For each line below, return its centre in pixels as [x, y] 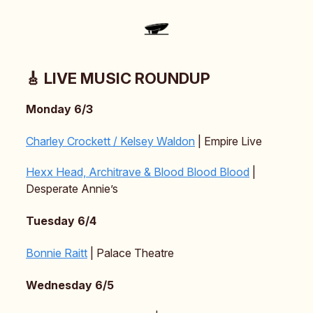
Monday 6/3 [59, 109]
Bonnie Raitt [57, 253]
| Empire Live [228, 141]
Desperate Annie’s [72, 189]
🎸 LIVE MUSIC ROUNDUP [118, 79]
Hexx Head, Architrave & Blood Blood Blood [138, 172]
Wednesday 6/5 [70, 285]
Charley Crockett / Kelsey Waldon [110, 141]
